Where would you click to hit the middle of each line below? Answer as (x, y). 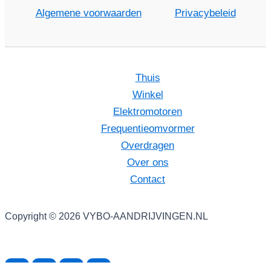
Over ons (148, 162)
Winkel (148, 95)
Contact (148, 179)
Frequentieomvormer (148, 129)
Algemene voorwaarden (88, 13)
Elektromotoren (148, 112)
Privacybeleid (205, 13)
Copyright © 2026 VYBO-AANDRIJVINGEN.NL (106, 216)
